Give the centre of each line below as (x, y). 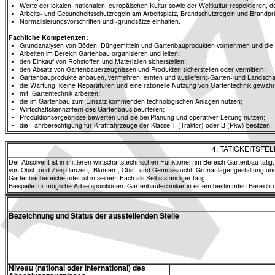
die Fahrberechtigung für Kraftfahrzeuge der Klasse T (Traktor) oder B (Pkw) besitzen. (146, 126)
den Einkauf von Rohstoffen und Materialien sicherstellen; (103, 62)
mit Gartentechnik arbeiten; (60, 94)
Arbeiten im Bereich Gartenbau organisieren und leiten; (100, 54)
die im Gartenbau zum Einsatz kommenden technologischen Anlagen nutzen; (131, 102)
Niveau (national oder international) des (77, 269)
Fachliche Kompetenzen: (48, 38)
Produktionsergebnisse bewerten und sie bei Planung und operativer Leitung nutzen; (142, 118)
